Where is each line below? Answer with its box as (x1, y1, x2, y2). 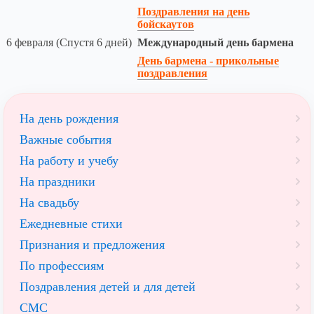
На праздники (20, 175, 95, 189)
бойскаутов (137, 18, 194, 31)
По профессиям (20, 259, 104, 273)
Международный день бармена (137, 36, 294, 49)
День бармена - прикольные (137, 55, 279, 67)
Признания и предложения (20, 238, 165, 252)
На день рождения (20, 111, 118, 126)
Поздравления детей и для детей (20, 280, 196, 294)
